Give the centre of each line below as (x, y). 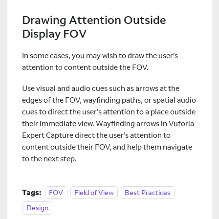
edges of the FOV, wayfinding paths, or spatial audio (109, 100)
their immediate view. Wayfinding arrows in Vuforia (108, 123)
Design (37, 208)
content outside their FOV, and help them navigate (107, 147)
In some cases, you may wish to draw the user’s (100, 56)
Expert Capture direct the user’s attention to (96, 135)
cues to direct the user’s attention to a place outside (109, 111)
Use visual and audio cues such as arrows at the (101, 88)
